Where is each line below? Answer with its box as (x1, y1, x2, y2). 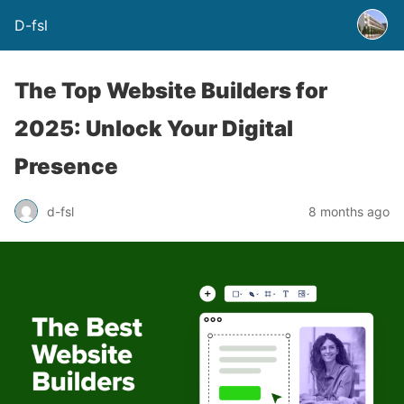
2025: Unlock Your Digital (14, 115, 293, 142)
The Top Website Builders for (14, 78, 327, 104)
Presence (14, 153, 118, 179)
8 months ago (308, 203, 390, 219)
